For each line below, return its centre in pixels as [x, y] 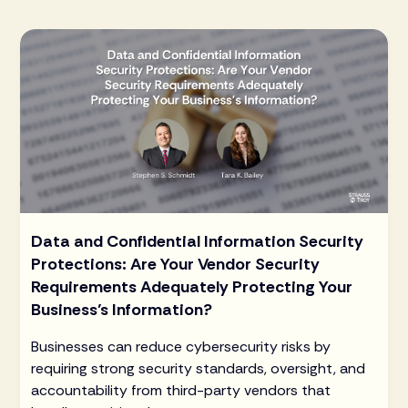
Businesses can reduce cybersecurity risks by [181, 346]
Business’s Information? [122, 309]
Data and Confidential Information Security [198, 241]
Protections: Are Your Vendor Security [176, 264]
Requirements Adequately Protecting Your [192, 286]
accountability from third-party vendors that [181, 390]
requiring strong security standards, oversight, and [199, 368]
